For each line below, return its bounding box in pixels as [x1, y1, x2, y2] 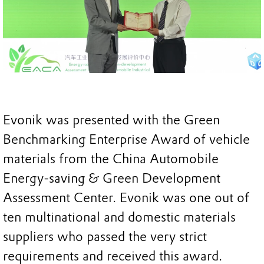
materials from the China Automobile [3, 151, 219, 167]
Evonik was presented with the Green [3, 112, 220, 128]
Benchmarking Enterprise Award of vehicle [3, 131, 250, 148]
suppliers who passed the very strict [3, 229, 207, 245]
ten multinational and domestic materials [3, 209, 236, 226]
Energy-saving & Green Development [3, 170, 220, 187]
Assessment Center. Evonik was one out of [3, 190, 249, 206]
